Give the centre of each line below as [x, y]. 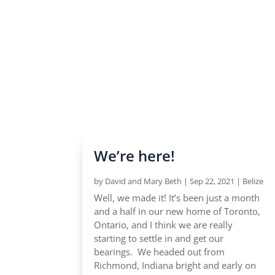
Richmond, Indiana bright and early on [175, 265]
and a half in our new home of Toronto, [177, 211]
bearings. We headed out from [160, 252]
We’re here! [135, 156]
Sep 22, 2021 [212, 181]
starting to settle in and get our [159, 238]
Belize [253, 181]
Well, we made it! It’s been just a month [177, 198]
